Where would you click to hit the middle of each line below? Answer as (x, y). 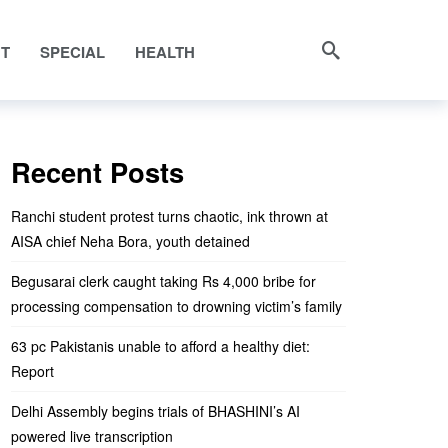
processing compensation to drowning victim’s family (176, 306)
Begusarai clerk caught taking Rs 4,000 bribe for (163, 281)
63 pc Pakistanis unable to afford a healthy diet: (160, 346)
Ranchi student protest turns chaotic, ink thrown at (169, 216)
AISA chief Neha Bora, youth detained (130, 241)
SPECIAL (73, 51)
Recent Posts (97, 171)
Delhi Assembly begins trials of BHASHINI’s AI (155, 411)
